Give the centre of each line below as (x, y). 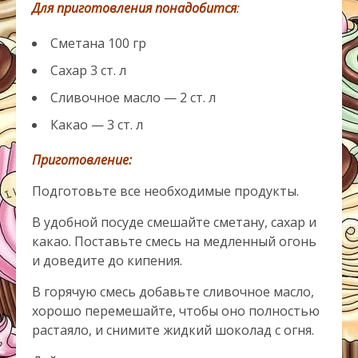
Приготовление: (82, 160)
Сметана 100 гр (98, 44)
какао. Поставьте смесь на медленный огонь (174, 242)
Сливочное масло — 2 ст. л (133, 98)
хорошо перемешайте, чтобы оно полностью (176, 311)
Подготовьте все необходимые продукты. (165, 191)
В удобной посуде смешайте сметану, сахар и (174, 223)
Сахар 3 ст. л (88, 71)
